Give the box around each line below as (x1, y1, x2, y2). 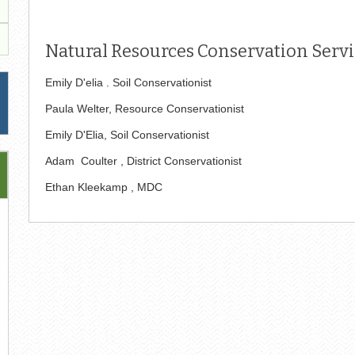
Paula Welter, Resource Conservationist (44, 102, 247, 116)
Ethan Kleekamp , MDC (44, 181, 162, 194)
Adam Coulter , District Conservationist (44, 155, 242, 168)
